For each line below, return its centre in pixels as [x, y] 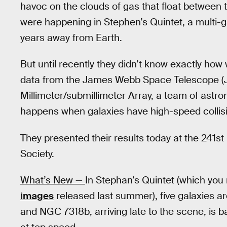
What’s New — [53, 180]
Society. [37, 154]
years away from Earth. [71, 37]
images [37, 196]
